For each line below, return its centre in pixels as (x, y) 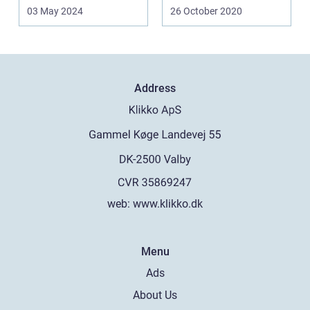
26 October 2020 (206, 11)
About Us (155, 295)
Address (155, 88)
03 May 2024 (55, 11)
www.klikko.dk (168, 203)
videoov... (193, 21)
